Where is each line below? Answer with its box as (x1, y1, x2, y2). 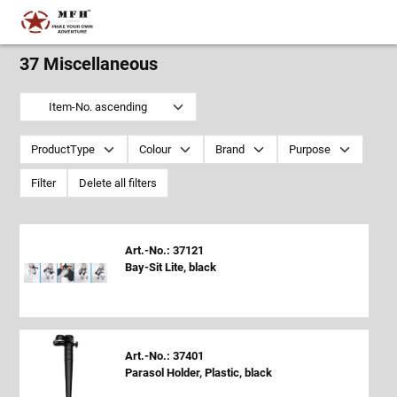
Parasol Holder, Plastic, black (124, 365, 272, 379)
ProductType (31, 143, 96, 156)
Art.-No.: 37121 (124, 244, 204, 257)
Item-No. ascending (94, 100, 147, 113)
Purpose (289, 143, 331, 156)
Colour (139, 143, 172, 156)
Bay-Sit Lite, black (124, 261, 216, 274)
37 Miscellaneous (19, 53, 159, 74)
